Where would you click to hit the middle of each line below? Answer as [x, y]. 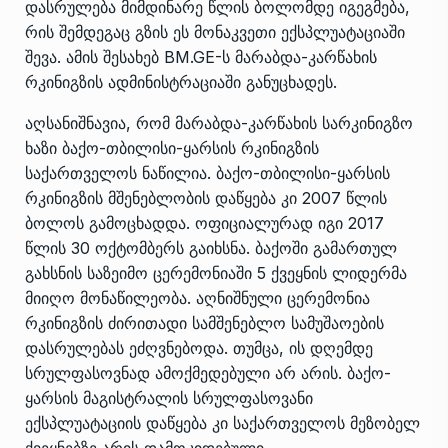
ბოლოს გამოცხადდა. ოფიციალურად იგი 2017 [204, 222]
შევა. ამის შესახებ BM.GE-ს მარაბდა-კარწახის [201, 56]
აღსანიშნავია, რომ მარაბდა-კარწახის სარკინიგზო [219, 122]
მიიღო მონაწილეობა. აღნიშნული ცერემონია [197, 297]
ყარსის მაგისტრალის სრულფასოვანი [169, 397]
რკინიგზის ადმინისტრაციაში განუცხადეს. [181, 81]
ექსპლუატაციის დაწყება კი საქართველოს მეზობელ [222, 422]
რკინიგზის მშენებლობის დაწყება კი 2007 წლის [206, 197]
